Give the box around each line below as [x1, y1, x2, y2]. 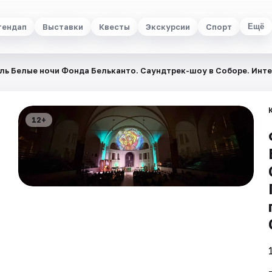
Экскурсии [145, 21, 190, 32]
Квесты [98, 21, 130, 32]
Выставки [42, 21, 83, 32]
